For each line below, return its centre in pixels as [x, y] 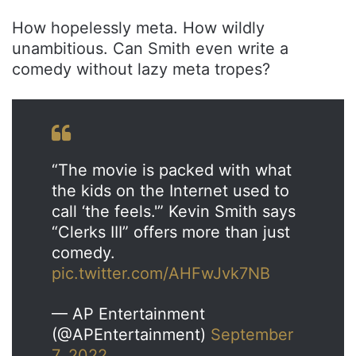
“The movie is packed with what [172, 170]
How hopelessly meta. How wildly [138, 27]
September [252, 334]
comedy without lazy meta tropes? [141, 69]
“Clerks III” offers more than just [171, 232]
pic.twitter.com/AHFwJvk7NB [161, 273]
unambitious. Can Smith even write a [150, 48]
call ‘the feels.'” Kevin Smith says [174, 211]
